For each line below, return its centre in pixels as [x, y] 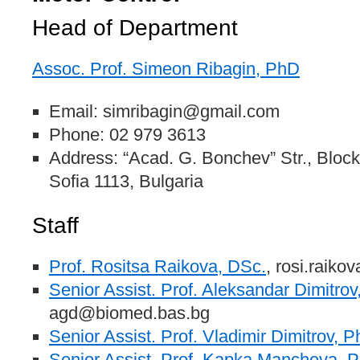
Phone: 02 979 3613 [127, 135]
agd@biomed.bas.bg [129, 313]
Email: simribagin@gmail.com [164, 111]
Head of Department [135, 28]
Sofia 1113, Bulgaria [126, 181]
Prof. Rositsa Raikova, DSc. [157, 266]
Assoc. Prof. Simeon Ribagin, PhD [166, 69]
